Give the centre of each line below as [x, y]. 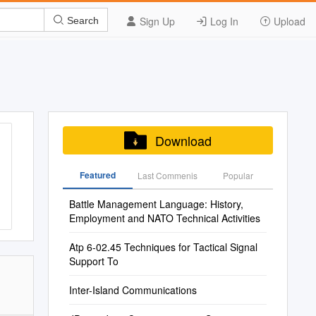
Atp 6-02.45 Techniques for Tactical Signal [163, 247]
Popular [238, 175]
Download [183, 140]
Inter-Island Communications [133, 290]
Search [81, 20]
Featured [97, 175]
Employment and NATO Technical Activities [164, 218]
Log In [223, 21]
